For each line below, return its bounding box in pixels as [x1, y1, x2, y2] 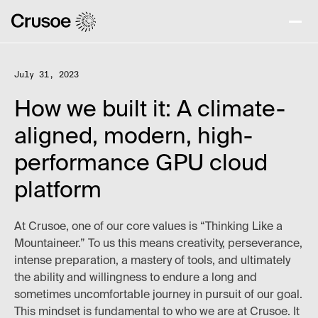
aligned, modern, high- [14, 126, 253, 148]
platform [14, 180, 102, 202]
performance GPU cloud [14, 153, 268, 175]
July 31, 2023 [14, 71, 79, 79]
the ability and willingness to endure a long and [14, 273, 257, 284]
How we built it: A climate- [14, 99, 285, 121]
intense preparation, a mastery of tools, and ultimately [14, 256, 290, 267]
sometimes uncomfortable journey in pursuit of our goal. [14, 290, 302, 301]
